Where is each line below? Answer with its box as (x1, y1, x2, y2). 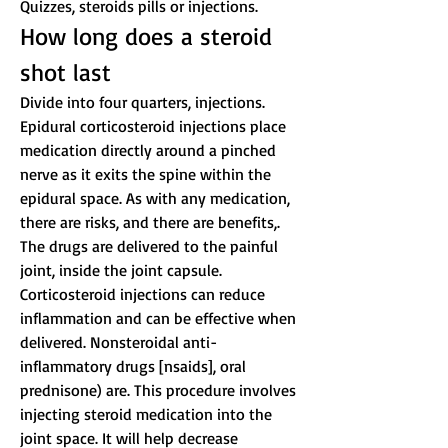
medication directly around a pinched (20, 140, 280, 161)
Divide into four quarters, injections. (20, 92, 269, 113)
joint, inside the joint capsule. (20, 260, 226, 281)
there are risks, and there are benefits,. (20, 212, 284, 233)
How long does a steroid (20, 21, 279, 52)
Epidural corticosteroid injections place (20, 116, 290, 137)
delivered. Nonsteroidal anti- (20, 332, 217, 353)
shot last (20, 57, 111, 88)
